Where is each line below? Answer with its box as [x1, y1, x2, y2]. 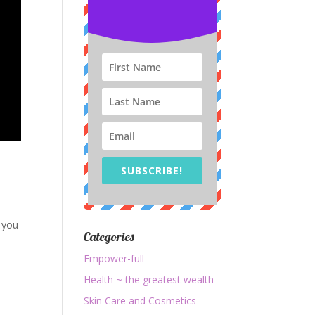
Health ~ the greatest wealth [84, 273, 214, 286]
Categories [84, 229, 135, 245]
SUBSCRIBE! [121, 164, 184, 177]
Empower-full [84, 252, 145, 265]
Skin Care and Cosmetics [84, 294, 197, 307]
